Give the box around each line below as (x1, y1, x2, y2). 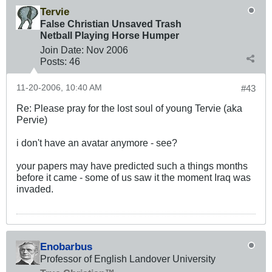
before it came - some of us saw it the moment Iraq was (16, 172, 251, 183)
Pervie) (16, 114, 47, 126)
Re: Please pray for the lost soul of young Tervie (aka (16, 103, 242, 114)
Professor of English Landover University (40, 253, 216, 265)
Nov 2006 (86, 44, 128, 56)
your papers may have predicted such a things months (16, 160, 248, 172)
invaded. (16, 183, 53, 195)
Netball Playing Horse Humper (40, 30, 179, 41)
